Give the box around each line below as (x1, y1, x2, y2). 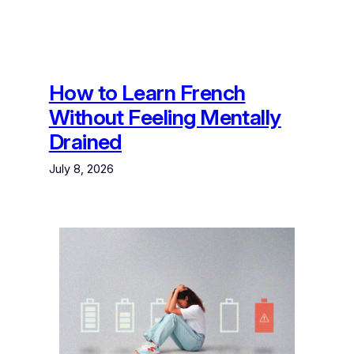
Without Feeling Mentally (48, 104, 281, 130)
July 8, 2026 (48, 161, 114, 176)
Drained (48, 128, 122, 155)
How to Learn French (48, 79, 246, 106)
